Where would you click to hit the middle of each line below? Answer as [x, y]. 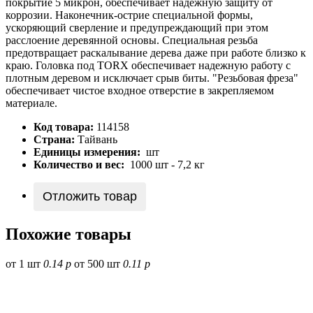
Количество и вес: [79, 165]
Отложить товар [90, 197]
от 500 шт [97, 264]
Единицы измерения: [87, 152]
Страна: [54, 140]
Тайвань [97, 140]
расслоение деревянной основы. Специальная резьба [132, 41]
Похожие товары [68, 234]
